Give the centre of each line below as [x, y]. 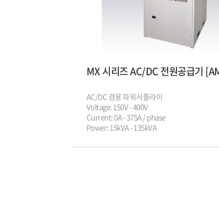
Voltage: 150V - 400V [117, 107]
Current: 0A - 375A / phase [126, 117]
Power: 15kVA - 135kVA [121, 127]
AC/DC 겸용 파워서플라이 [124, 97]
